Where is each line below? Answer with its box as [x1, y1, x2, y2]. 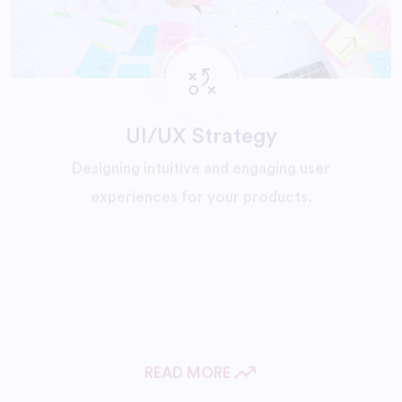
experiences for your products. [90, 149, 312, 165]
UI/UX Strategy [125, 85, 277, 108]
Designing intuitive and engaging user [72, 120, 330, 136]
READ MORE [144, 325, 234, 341]
